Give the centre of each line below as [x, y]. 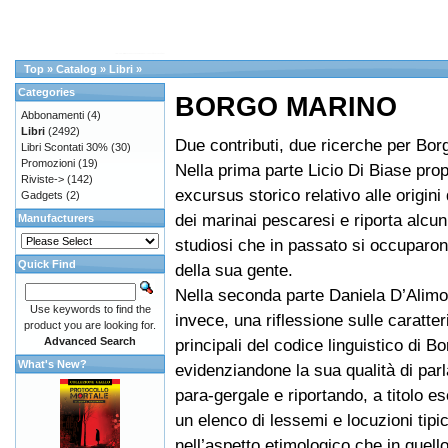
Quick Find [47, 264]
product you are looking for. [90, 325]
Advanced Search [90, 341]
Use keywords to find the [90, 309]
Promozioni [48, 163]
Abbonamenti [52, 115]
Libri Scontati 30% [64, 147]
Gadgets [42, 195]
